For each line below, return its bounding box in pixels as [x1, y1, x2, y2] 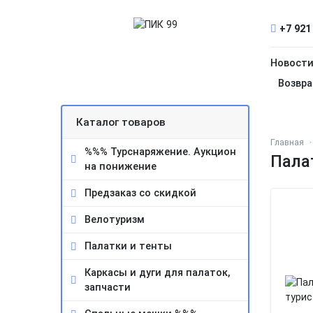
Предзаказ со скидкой [85, 187, 196, 199]
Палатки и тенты [85, 240, 172, 252]
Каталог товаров [76, 116, 166, 129]
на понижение [85, 161, 156, 173]
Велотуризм [85, 214, 145, 226]
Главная [270, 137, 304, 147]
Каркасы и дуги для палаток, [85, 267, 230, 279]
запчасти [85, 282, 131, 293]
